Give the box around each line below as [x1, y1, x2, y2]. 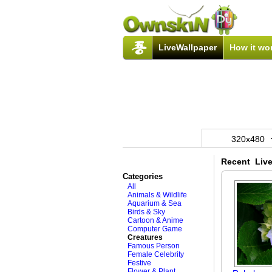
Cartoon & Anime [127, 216, 183, 225]
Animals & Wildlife [127, 191, 187, 199]
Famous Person [127, 242, 180, 250]
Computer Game [127, 225, 182, 233]
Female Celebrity [127, 250, 184, 259]
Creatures [127, 233, 163, 242]
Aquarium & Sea [127, 199, 182, 208]
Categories [123, 172, 163, 181]
